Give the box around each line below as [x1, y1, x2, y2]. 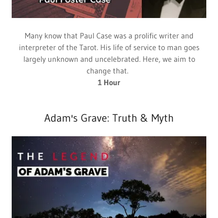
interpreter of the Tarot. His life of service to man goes [18, 42, 200, 53]
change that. [87, 66, 131, 76]
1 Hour [98, 77, 120, 88]
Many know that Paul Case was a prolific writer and [24, 31, 194, 41]
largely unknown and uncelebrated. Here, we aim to [23, 54, 195, 64]
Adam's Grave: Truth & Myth [44, 111, 174, 125]
